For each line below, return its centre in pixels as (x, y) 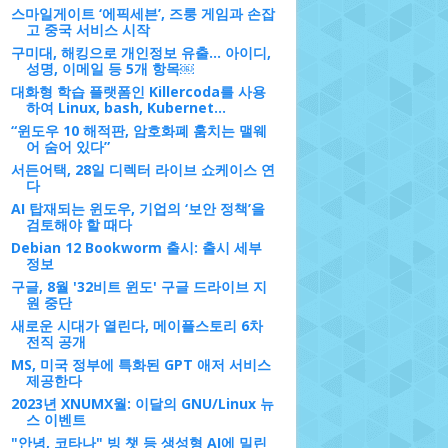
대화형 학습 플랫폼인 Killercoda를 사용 (138, 91)
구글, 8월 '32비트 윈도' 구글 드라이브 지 (138, 286)
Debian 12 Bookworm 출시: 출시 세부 (136, 247)
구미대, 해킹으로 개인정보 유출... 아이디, (140, 52)
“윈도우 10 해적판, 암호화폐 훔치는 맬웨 (138, 130)
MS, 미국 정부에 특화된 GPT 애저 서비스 (140, 364)
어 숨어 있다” (67, 146)
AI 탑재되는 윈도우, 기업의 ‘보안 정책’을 (137, 208)
